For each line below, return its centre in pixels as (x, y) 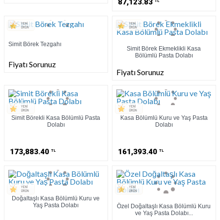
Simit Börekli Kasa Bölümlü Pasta (56, 118)
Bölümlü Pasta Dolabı (164, 56)
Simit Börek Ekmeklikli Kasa (164, 49)
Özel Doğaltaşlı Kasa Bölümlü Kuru (164, 206)
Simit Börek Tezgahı (35, 44)
